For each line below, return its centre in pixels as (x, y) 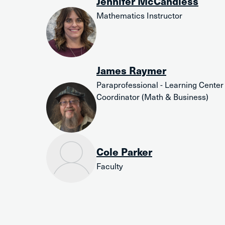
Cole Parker (124, 152)
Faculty (110, 166)
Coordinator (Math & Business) (152, 96)
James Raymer (131, 70)
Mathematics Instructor (139, 15)
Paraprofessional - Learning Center (160, 84)
